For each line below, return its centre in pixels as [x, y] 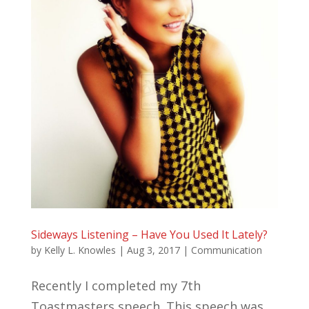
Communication [226, 250]
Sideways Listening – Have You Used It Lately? [149, 234]
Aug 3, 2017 [153, 250]
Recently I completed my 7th [116, 285]
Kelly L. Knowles [80, 250]
